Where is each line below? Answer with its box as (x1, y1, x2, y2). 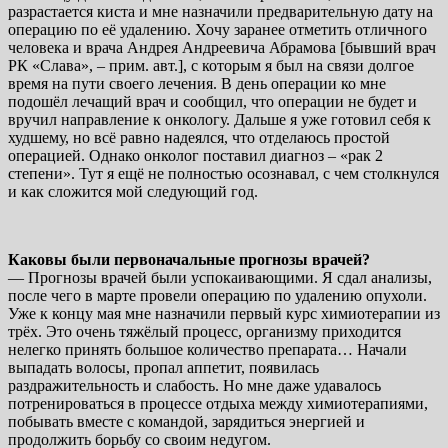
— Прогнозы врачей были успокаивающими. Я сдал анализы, (8, 268, 432, 286)
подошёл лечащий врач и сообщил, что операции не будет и (8, 92, 417, 110)
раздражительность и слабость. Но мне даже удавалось (8, 376, 381, 394)
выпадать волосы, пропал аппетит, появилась (8, 358, 319, 376)
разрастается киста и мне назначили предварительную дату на (8, 2, 433, 20)
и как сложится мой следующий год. (8, 182, 258, 200)
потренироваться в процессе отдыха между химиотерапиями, (8, 394, 428, 412)
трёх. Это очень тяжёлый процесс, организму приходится (8, 322, 401, 340)
